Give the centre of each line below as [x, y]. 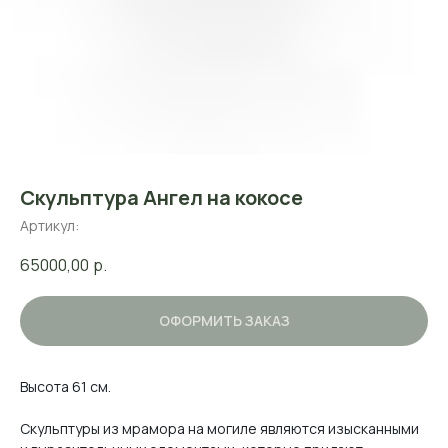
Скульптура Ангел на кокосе [161, 197]
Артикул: [49, 225]
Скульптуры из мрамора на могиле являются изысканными [219, 429]
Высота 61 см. [65, 387]
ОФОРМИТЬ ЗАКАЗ [224, 321]
